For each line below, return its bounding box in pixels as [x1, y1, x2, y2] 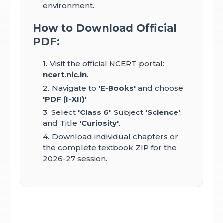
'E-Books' [98, 83, 136, 93]
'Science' [145, 108, 180, 117]
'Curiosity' [79, 118, 119, 128]
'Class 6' [78, 108, 111, 117]
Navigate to [52, 83, 98, 93]
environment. [43, 1, 94, 11]
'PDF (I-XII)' [43, 94, 86, 104]
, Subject [111, 108, 145, 117]
